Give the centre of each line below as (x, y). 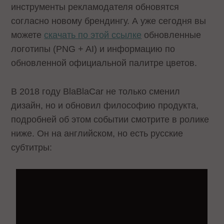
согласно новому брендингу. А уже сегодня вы (109, 21)
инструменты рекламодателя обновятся (95, 7)
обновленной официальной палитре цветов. (104, 63)
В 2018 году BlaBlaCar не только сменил (96, 91)
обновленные (171, 35)
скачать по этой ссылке (93, 35)
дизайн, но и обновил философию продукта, (105, 105)
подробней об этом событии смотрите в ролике (110, 119)
